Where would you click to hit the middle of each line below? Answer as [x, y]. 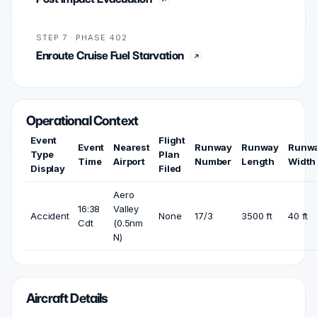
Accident [50, 216]
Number [213, 162]
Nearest [132, 148]
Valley [126, 209]
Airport [129, 162]
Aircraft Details [67, 299]
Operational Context [82, 121]
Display [48, 169]
